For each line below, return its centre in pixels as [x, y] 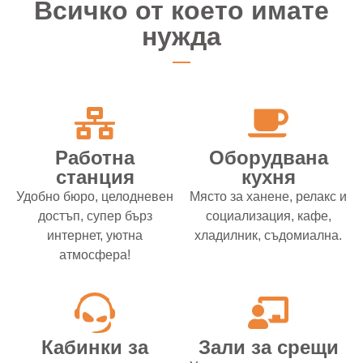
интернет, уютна [95, 236]
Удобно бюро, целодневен [95, 197]
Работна [95, 158]
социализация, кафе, [268, 216]
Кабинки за [95, 348]
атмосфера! [95, 255]
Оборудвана [268, 158]
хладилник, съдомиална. [268, 236]
